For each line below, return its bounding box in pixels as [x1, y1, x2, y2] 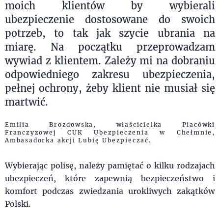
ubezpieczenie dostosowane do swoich [5, 13, 215, 26]
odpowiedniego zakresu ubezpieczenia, [5, 68, 215, 81]
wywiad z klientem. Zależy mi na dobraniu [5, 54, 215, 67]
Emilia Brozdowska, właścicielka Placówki [5, 121, 215, 128]
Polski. [5, 198, 36, 209]
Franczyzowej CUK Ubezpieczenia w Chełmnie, [5, 129, 215, 136]
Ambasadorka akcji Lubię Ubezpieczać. [5, 137, 152, 144]
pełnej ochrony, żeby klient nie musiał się [5, 82, 215, 94]
